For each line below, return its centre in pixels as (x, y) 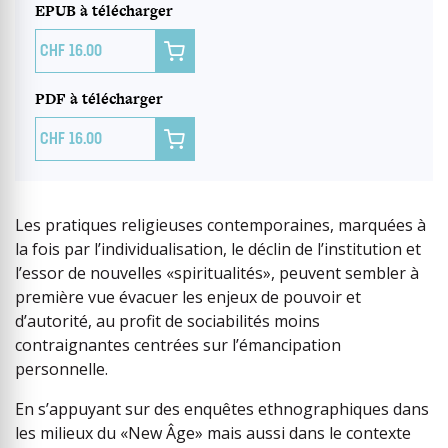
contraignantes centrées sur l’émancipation (178, 345)
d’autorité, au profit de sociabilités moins (167, 321)
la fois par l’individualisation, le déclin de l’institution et (218, 249)
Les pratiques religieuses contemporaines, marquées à (220, 225)
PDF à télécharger (99, 99)
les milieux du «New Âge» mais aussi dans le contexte (213, 433)
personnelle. (61, 369)
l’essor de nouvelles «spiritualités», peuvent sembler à (217, 273)
